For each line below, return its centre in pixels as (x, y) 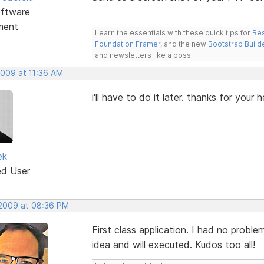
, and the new (184, 44)
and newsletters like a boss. (143, 55)
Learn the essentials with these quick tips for (173, 32)
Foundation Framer (127, 44)
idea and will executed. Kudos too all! (173, 244)
